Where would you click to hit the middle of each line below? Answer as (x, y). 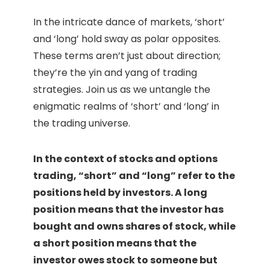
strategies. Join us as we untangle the (122, 90)
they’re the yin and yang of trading (115, 73)
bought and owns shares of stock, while (134, 227)
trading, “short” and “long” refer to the (134, 176)
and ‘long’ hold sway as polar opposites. (127, 39)
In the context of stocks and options (125, 159)
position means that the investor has (128, 210)
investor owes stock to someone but (125, 260)
